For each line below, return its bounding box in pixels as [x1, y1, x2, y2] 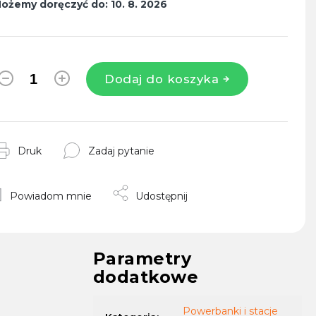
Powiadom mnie [9, 189, 92, 202]
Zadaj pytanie [87, 144, 154, 157]
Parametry [92, 248, 192, 269]
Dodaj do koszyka [104, 72, 219, 86]
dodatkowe [92, 266, 199, 287]
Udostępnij [135, 189, 188, 202]
